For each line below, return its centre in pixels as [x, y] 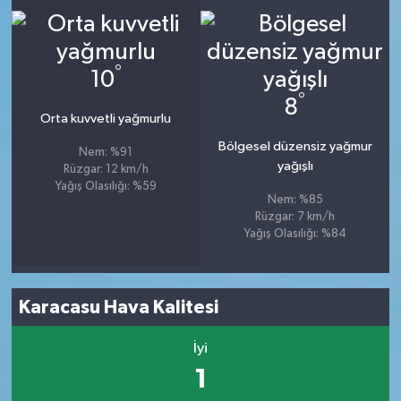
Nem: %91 [106, 153]
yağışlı [295, 166]
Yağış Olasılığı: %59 [106, 187]
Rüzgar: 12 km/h [106, 170]
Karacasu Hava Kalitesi [119, 307]
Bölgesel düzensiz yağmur [295, 147]
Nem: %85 [295, 200]
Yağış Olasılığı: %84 [295, 235]
